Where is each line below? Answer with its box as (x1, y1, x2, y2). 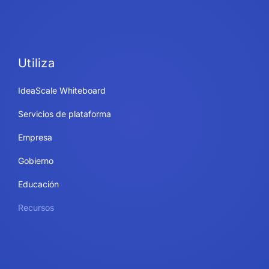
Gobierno (17, 155, 53, 166)
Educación (17, 178, 59, 189)
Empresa (17, 131, 52, 142)
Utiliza (17, 55, 55, 70)
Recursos (17, 202, 54, 213)
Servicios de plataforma (17, 108, 111, 119)
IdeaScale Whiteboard (17, 85, 106, 95)
